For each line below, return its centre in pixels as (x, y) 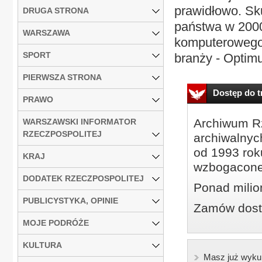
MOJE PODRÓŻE (56, 223)
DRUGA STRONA (56, 10)
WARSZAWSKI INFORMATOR (80, 121)
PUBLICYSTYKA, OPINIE (70, 200)
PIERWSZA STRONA (62, 77)
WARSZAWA (46, 32)
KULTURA (42, 245)
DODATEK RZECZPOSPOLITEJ (83, 178)
